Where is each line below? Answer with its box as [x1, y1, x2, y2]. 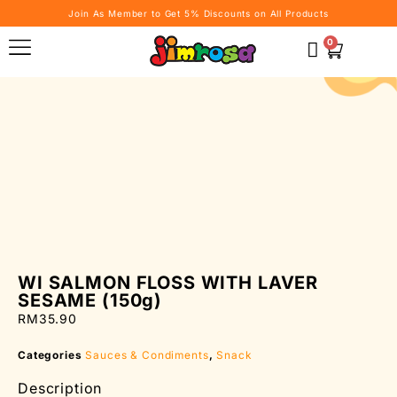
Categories [18, 348, 82, 362]
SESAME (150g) [18, 290, 163, 311]
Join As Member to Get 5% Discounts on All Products [68, 8, 329, 19]
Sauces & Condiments [85, 348, 209, 362]
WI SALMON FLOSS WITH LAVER [18, 272, 319, 293]
